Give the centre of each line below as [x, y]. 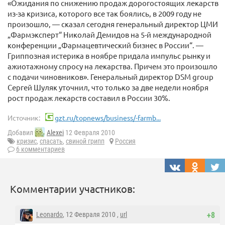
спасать [51, 141]
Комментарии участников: [73, 189]
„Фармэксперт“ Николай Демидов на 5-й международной [109, 34]
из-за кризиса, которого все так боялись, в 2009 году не [104, 13]
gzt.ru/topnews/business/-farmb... [108, 118]
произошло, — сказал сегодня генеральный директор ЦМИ [113, 24]
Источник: [24, 118]
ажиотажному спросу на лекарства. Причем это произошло [113, 66]
